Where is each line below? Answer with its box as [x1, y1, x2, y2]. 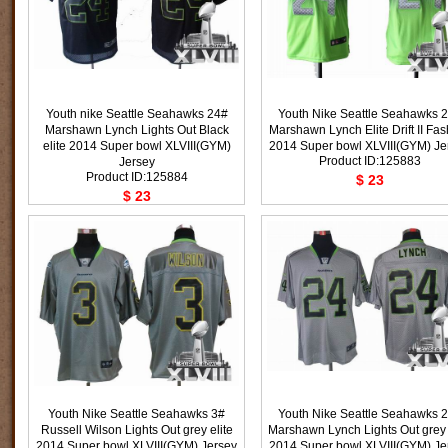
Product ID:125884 [85, 170, 188, 184]
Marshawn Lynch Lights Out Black [44, 123, 229, 137]
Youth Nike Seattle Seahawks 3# [48, 407, 225, 421]
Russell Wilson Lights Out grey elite [40, 423, 233, 437]
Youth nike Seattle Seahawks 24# [45, 107, 228, 121]
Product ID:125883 [318, 154, 421, 168]
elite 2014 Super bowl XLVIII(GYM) [42, 139, 231, 153]
